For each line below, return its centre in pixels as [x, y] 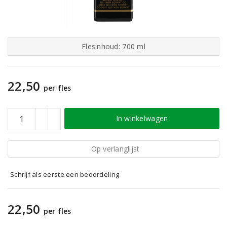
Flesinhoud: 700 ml [113, 46]
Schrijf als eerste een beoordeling [65, 174]
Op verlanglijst [115, 149]
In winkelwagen [142, 118]
